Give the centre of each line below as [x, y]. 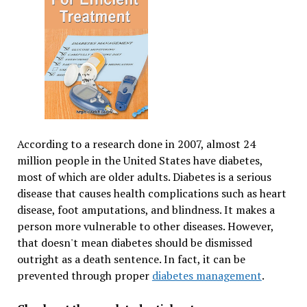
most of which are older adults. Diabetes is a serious [144, 177]
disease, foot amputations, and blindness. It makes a [146, 210]
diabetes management [207, 276]
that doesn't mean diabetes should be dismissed [134, 243]
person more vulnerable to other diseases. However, [145, 226]
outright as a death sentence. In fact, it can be [131, 259]
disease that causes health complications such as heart [151, 194]
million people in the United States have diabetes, [139, 161]
